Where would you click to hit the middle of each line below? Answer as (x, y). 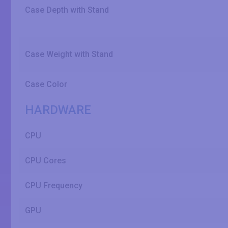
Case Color (46, 84)
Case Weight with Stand (69, 54)
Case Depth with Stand (67, 10)
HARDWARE (58, 110)
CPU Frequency (54, 186)
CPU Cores (46, 161)
